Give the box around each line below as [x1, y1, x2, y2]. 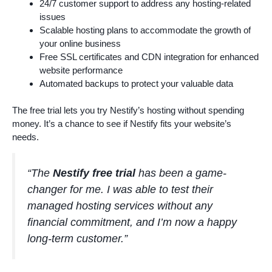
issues [39, 11, 66, 22]
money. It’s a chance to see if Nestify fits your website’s [12, 118, 231, 129]
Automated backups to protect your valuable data [39, 78, 233, 89]
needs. [12, 132, 39, 143]
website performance [39, 64, 123, 75]
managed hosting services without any [27, 200, 212, 212]
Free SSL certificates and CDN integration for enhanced [39, 51, 259, 62]
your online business [39, 38, 121, 49]
